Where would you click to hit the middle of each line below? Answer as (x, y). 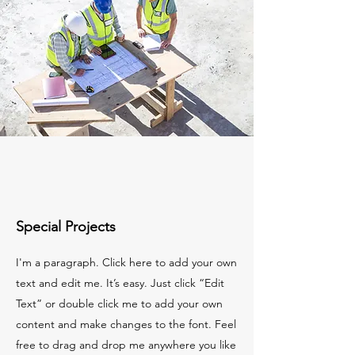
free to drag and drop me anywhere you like (126, 345)
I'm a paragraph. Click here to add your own (126, 262)
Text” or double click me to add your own (119, 303)
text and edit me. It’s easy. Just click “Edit (120, 283)
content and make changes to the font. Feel (126, 324)
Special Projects (66, 227)
